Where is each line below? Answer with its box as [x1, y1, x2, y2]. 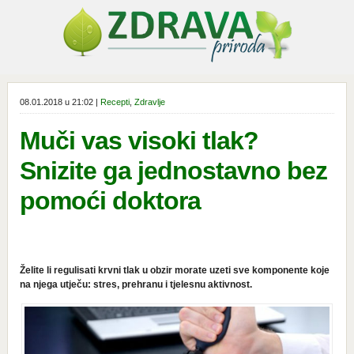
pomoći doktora [19, 186, 201, 215]
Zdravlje [134, 97, 165, 107]
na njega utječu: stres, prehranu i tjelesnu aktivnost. [19, 279, 252, 290]
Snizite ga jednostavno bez [19, 156, 327, 185]
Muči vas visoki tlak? [19, 126, 258, 155]
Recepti [100, 97, 130, 107]
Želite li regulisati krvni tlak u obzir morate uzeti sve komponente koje [19, 265, 330, 276]
